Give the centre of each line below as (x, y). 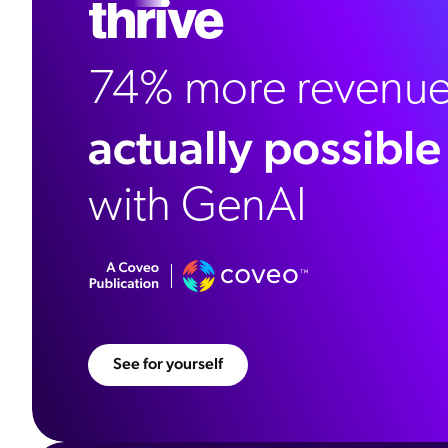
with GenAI (197, 207)
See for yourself (168, 363)
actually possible (264, 146)
